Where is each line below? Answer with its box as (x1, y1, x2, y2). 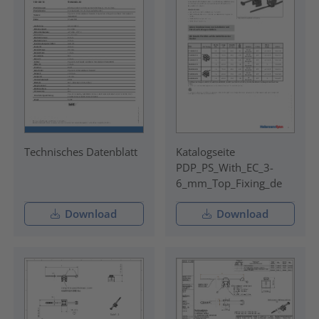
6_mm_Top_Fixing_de (175, 176, 282, 191)
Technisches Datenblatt (23, 145, 137, 159)
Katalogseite (175, 145, 235, 159)
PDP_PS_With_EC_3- (175, 160, 273, 175)
